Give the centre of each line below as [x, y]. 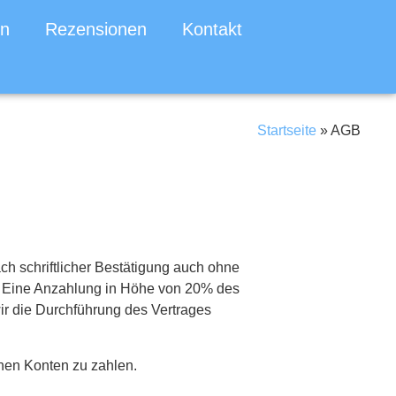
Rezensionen [95, 29]
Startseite [287, 130]
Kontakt [212, 29]
